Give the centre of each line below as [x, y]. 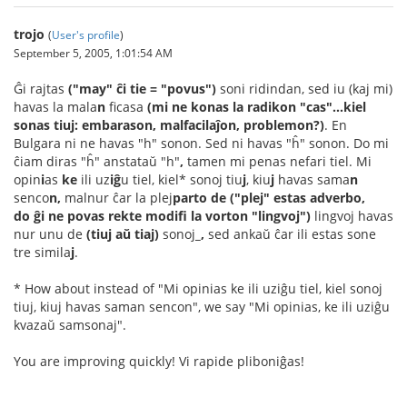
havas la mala [55, 107]
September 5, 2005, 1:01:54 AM [93, 53]
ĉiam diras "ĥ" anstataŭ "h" [97, 161]
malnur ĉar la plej [117, 198]
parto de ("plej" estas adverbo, [269, 198]
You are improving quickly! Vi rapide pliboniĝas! [159, 361]
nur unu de [50, 234]
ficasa [126, 107]
